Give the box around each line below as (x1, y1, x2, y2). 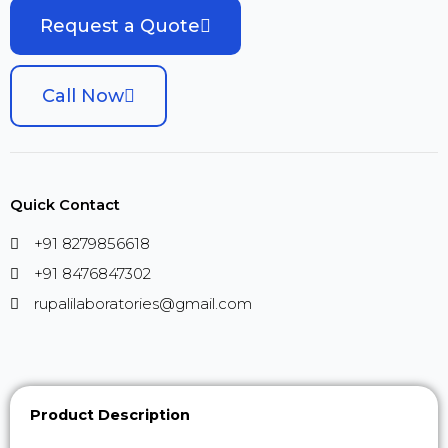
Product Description (30, 406, 190, 424)
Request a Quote (40, 15, 200, 37)
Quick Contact (10, 196, 120, 214)
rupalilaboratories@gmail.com (33, 294, 252, 313)
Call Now (42, 85, 124, 107)
